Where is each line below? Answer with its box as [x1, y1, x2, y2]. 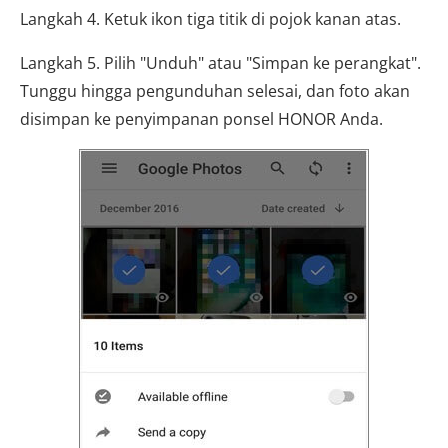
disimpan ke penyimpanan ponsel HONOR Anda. [20, 107, 383, 130]
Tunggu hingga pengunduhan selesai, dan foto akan [20, 79, 410, 102]
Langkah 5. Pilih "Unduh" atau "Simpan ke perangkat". [20, 51, 421, 74]
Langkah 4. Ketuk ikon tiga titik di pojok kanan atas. [20, 7, 401, 30]
